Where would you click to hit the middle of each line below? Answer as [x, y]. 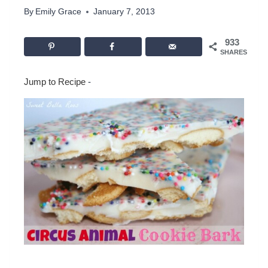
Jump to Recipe [55, 81]
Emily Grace [59, 12]
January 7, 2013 [124, 12]
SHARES [234, 52]
